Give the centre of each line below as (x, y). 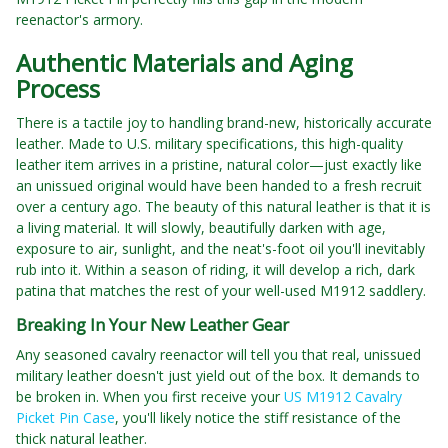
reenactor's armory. (79, 20)
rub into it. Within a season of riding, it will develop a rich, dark (215, 270)
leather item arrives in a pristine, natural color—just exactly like (219, 165)
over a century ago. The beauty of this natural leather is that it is (223, 207)
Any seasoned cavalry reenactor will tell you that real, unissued (218, 355)
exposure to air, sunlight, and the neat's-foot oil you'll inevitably (220, 249)
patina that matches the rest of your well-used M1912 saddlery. (221, 291)
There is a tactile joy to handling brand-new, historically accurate (224, 123)
